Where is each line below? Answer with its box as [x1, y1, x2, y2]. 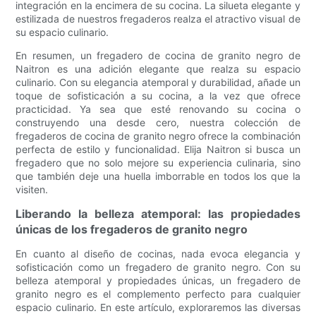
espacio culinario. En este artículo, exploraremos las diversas [16, 300, 300, 313]
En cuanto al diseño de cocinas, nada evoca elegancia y [16, 247, 300, 260]
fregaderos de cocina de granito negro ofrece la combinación [16, 129, 300, 142]
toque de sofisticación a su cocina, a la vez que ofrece [16, 89, 300, 102]
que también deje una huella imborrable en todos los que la [16, 169, 300, 182]
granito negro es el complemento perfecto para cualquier [16, 287, 300, 300]
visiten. [16, 183, 49, 195]
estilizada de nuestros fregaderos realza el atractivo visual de [16, 12, 300, 25]
